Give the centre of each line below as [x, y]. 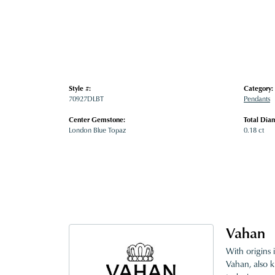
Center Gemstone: [97, 120]
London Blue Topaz [97, 130]
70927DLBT [86, 99]
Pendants [257, 99]
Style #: [80, 88]
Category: [258, 88]
